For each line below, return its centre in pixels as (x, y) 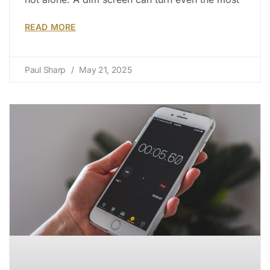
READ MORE (50, 27)
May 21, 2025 (104, 70)
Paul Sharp (46, 70)
